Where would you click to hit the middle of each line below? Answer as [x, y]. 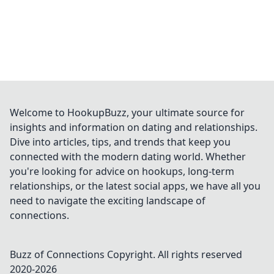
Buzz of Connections [57, 254]
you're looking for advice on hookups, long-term [122, 171]
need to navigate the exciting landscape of [108, 201]
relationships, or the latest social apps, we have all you [135, 186]
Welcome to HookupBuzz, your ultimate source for [127, 113]
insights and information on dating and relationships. [134, 127]
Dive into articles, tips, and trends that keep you [120, 142]
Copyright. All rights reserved [173, 254]
